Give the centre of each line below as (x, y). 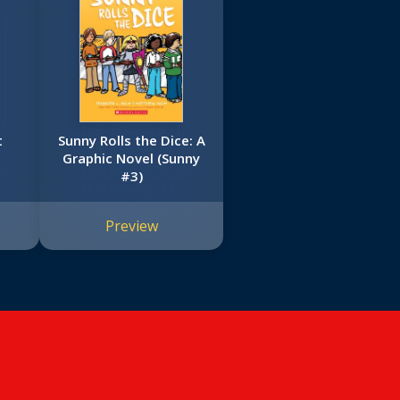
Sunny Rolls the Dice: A (131, 141)
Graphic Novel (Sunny (132, 158)
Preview (131, 226)
